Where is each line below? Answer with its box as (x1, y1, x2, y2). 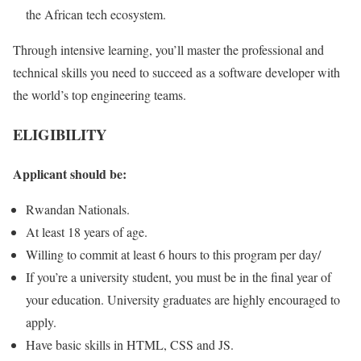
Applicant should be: (13, 164, 127, 183)
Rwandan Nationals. (26, 200, 130, 218)
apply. (26, 313, 56, 330)
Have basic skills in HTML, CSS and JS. (26, 335, 234, 353)
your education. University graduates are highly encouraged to (26, 290, 340, 308)
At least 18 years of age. (26, 222, 147, 240)
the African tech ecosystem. (26, 6, 166, 23)
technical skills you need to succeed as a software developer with (13, 64, 340, 81)
